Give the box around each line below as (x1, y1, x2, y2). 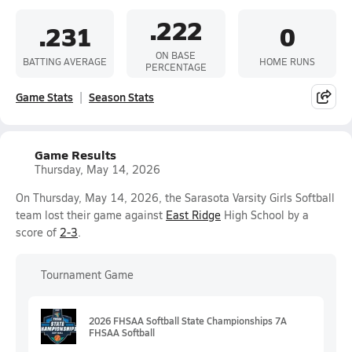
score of (16, 225, 60, 240)
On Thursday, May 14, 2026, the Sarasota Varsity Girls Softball (16, 190, 335, 205)
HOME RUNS (258, 54, 315, 68)
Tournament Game (41, 267, 134, 282)
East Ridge (166, 207, 221, 222)
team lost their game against (16, 207, 166, 222)
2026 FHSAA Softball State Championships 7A (89, 313, 287, 327)
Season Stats (89, 89, 154, 104)
